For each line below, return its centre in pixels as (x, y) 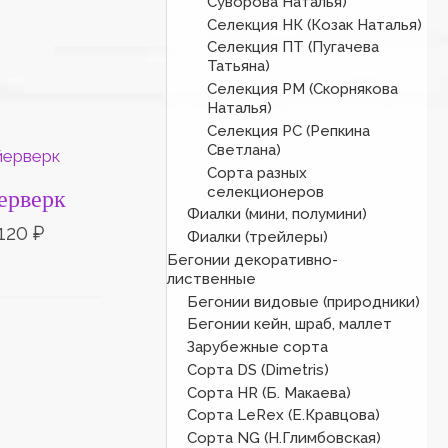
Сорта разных (257, 172)
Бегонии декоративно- (253, 259)
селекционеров (266, 191)
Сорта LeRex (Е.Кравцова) (284, 415)
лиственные (212, 278)
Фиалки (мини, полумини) (277, 214)
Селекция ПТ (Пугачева (293, 47)
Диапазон (90, 150)
